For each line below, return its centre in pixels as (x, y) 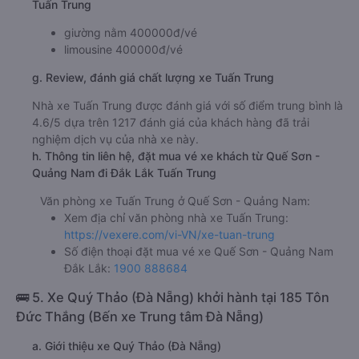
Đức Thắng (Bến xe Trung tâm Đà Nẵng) (140, 317)
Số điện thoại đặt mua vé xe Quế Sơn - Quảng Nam (199, 252)
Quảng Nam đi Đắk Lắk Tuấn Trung (124, 173)
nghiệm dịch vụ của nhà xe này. (115, 139)
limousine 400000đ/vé (123, 50)
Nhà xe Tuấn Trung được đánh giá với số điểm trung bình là (188, 106)
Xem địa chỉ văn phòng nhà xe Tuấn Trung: (176, 218)
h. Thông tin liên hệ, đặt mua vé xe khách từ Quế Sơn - (176, 156)
